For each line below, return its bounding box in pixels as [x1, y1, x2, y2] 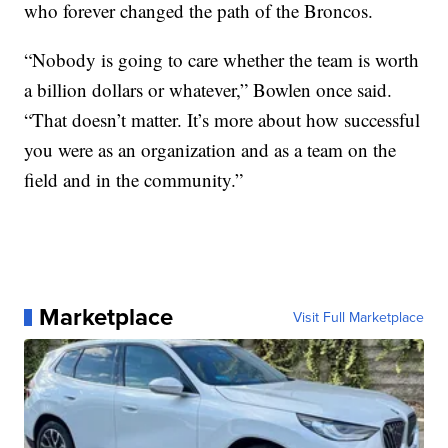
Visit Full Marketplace [292, 307, 424, 328]
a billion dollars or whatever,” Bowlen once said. [24, 77, 393, 103]
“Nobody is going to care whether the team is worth [24, 47, 420, 73]
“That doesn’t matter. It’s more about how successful [24, 107, 421, 133]
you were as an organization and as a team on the [24, 137, 397, 163]
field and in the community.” [24, 167, 244, 193]
